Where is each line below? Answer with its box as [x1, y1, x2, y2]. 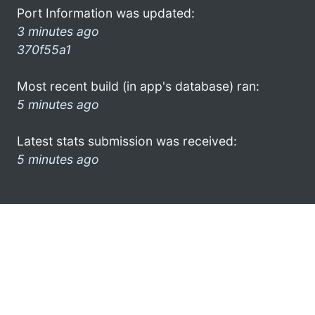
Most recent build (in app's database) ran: [17, 78, 259, 94]
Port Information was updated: [17, 5, 195, 20]
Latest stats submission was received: [17, 133, 237, 148]
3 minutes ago [17, 23, 99, 39]
